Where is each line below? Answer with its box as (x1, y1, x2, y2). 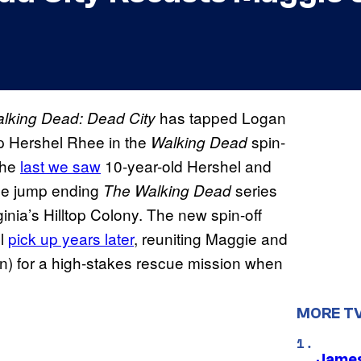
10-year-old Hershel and (101, 155, 272, 177)
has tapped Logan (156, 106, 286, 129)
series (231, 179, 277, 201)
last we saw (20, 155, 101, 177)
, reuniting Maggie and (134, 227, 288, 250)
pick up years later (8, 227, 134, 250)
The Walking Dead (103, 180, 231, 201)
